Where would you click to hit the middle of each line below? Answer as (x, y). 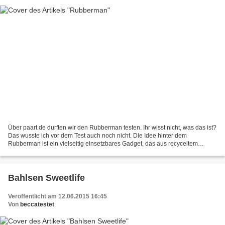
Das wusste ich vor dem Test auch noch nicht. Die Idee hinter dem (97, 136)
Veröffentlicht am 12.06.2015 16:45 (58, 197)
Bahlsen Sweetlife (46, 178)
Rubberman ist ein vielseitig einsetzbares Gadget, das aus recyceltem (103, 144)
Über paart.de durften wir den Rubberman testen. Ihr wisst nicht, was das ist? (112, 128)
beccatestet (37, 205)
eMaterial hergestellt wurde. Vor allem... (62, 152)
